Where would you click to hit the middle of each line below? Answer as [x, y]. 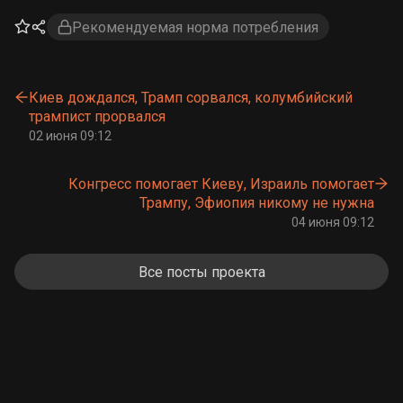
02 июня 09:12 [70, 136]
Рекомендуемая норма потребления [195, 27]
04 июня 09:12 [333, 222]
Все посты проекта [201, 272]
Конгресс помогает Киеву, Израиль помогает [221, 184]
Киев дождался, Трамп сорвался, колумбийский [191, 98]
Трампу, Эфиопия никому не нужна [257, 203]
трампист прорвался [97, 116]
